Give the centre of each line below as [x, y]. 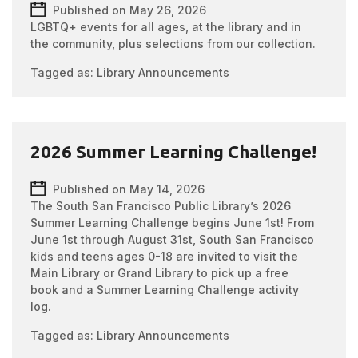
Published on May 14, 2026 [129, 189]
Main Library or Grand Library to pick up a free [160, 273]
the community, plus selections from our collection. [173, 44]
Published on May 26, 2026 [130, 10]
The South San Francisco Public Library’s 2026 [161, 206]
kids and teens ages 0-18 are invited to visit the [165, 256]
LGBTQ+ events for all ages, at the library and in [166, 27]
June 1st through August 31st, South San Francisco [173, 239]
